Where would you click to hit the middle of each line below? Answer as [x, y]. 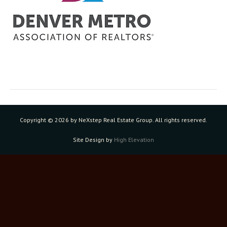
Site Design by [93, 140]
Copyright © [37, 120]
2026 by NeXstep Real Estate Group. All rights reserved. [131, 120]
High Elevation [134, 140]
